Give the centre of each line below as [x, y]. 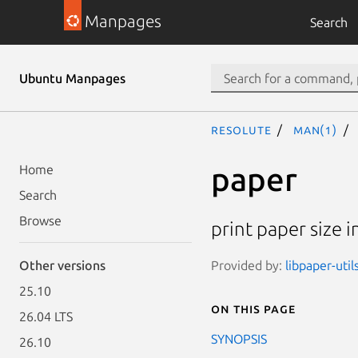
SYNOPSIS [239, 338]
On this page [253, 308]
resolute [241, 129]
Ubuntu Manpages [72, 78]
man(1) [315, 129]
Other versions [62, 265]
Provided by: [248, 265]
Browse [40, 221]
